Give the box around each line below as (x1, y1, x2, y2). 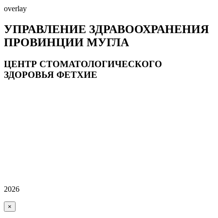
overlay (4, 4, 27, 13)
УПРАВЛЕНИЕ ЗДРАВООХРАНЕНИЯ (4, 22, 209, 36)
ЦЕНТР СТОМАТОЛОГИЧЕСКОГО (4, 58, 162, 69)
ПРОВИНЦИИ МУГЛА (4, 36, 129, 49)
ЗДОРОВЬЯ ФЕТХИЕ (4, 69, 97, 80)
